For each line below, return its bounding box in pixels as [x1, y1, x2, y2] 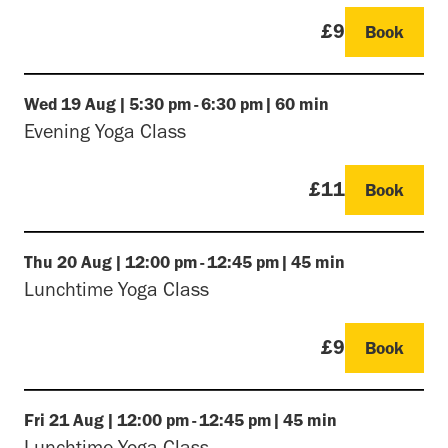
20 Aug [57, 252, 112, 271]
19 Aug [61, 94, 116, 113]
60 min [275, 94, 329, 113]
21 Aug [49, 410, 104, 429]
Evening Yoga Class [24, 120, 186, 141]
